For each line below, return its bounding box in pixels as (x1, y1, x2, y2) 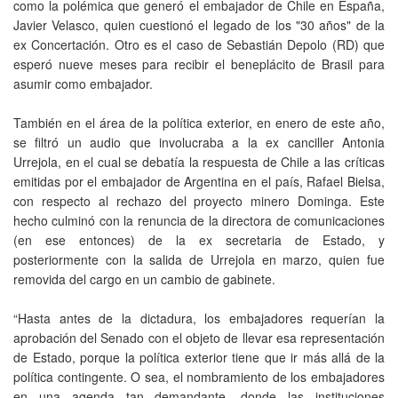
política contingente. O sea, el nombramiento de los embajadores (13, 367, 385, 386)
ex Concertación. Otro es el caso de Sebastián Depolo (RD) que (13, 35, 385, 53)
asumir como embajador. (13, 74, 153, 92)
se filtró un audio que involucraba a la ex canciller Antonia (13, 132, 385, 151)
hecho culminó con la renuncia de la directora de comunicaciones (13, 211, 385, 229)
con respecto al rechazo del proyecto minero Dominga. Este (13, 191, 385, 210)
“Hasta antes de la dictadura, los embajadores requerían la (13, 308, 385, 327)
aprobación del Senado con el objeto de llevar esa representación (13, 328, 385, 346)
